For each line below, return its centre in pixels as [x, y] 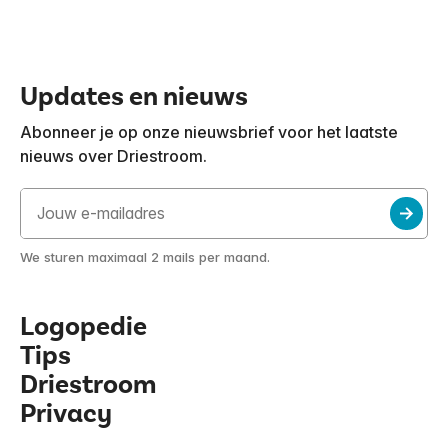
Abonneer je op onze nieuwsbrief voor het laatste [209, 131]
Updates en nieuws [134, 97]
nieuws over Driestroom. [113, 155]
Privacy [66, 414]
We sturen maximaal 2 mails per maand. [145, 257]
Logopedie [83, 327]
